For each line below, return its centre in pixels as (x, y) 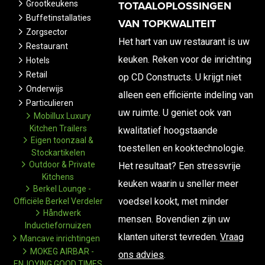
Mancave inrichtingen (60, 239)
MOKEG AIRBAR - (62, 251)
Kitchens (58, 177)
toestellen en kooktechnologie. (182, 148)
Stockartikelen (58, 153)
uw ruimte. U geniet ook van (175, 113)
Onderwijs (45, 89)
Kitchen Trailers (58, 128)
